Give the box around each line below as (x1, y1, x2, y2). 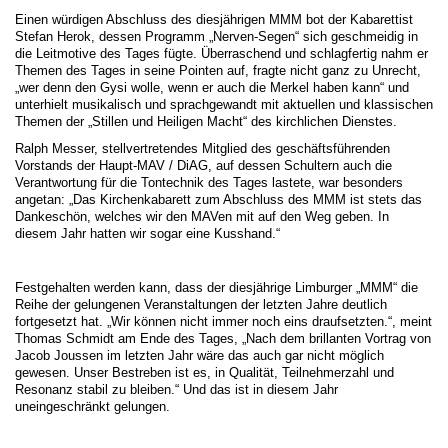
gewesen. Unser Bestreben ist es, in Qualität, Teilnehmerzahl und (15, 365, 394, 380)
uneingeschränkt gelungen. (15, 399, 170, 414)
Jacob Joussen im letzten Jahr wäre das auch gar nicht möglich (15, 348, 384, 363)
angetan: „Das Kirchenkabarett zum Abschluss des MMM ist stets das (15, 192, 422, 207)
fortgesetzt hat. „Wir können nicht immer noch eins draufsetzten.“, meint (15, 314, 432, 329)
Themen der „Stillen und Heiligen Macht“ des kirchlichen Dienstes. (15, 114, 397, 129)
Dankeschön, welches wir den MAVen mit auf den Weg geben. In (15, 209, 389, 224)
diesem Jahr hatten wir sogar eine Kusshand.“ (15, 226, 280, 241)
